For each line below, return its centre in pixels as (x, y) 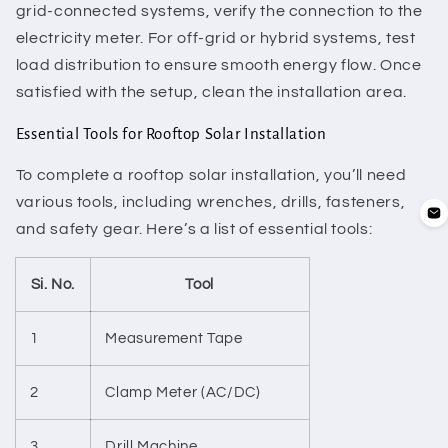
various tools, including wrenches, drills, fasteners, (210, 201)
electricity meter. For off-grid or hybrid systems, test (215, 37)
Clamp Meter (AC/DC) (183, 393)
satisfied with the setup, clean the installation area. (211, 91)
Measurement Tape (174, 339)
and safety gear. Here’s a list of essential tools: (194, 228)
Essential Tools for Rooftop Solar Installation (171, 133)
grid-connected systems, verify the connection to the (219, 10)
